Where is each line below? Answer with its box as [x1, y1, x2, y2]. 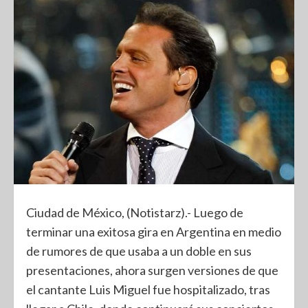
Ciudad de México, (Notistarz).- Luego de [26, 204, 243, 220]
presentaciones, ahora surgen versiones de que [26, 262, 278, 278]
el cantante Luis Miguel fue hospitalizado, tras [26, 281, 270, 297]
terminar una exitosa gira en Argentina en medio [26, 223, 281, 239]
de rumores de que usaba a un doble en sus [26, 243, 252, 258]
